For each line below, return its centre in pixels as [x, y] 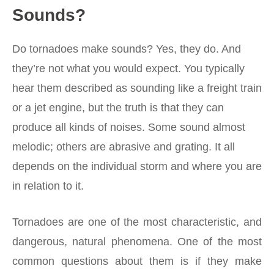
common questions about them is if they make [137, 261]
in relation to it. [48, 186]
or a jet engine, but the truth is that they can [118, 107]
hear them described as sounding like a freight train [137, 88]
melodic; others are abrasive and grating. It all [124, 146]
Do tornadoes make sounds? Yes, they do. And [127, 49]
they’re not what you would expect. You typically [128, 68]
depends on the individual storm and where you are [137, 166]
